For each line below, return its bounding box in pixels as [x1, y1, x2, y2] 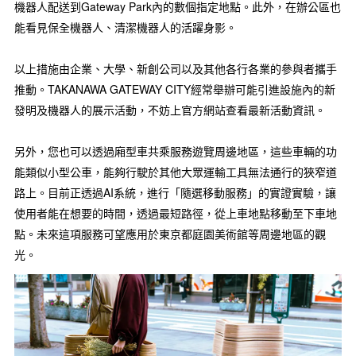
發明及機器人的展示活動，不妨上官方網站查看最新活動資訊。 [14, 102, 326, 118]
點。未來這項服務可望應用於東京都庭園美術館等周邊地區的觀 [14, 226, 326, 242]
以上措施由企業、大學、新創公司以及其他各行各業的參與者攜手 [14, 60, 337, 77]
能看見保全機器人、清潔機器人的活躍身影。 [14, 19, 237, 36]
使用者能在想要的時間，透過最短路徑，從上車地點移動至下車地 [14, 205, 337, 222]
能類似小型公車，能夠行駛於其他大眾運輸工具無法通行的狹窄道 [14, 164, 337, 180]
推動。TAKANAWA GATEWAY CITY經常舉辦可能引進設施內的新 [14, 81, 335, 98]
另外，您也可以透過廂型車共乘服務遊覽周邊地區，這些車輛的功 [14, 143, 337, 160]
